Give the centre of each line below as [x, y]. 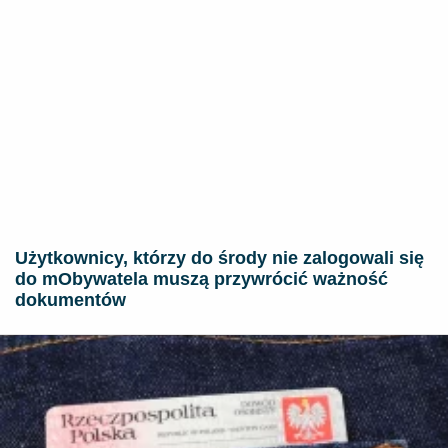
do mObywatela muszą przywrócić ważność [201, 279]
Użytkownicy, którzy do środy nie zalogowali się [219, 258]
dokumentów [70, 300]
